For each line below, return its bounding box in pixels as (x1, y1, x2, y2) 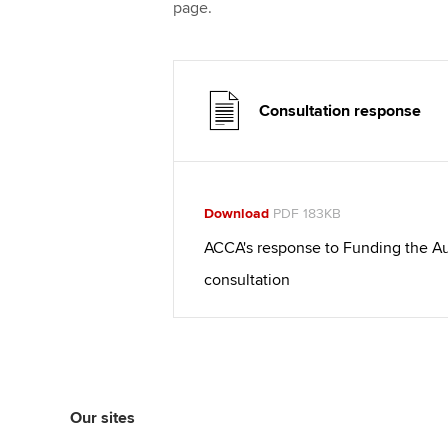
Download (203, 204, 269, 222)
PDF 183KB (268, 204, 341, 222)
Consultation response (258, 100, 421, 121)
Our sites (70, 407, 135, 428)
